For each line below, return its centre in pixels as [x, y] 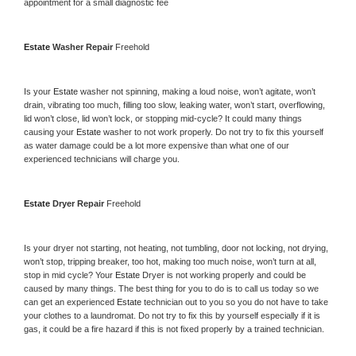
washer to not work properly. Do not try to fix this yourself [213, 132]
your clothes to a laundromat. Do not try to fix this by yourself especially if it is [172, 315]
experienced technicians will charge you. [102, 159]
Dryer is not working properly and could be [224, 275]
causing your [50, 132]
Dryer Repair [79, 203]
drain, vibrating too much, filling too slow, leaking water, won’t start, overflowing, [174, 104]
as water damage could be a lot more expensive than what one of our [157, 145]
